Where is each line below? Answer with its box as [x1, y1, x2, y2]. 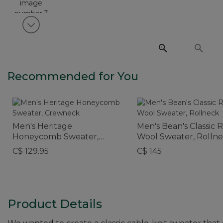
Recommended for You [7, 69, 138, 83]
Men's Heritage [12, 121, 72, 131]
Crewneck [12, 142, 53, 152]
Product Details [7, 196, 102, 211]
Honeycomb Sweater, [12, 131, 99, 141]
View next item [39, 24, 92, 34]
